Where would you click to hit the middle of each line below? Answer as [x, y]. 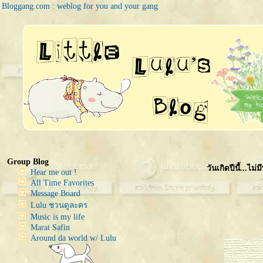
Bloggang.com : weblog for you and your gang [80, 6]
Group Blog [28, 162]
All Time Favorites [62, 183]
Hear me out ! [54, 172]
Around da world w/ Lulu [73, 238]
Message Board [55, 193]
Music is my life [58, 217]
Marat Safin [50, 227]
